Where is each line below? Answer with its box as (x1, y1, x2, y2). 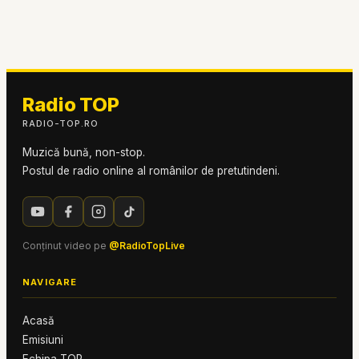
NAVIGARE (22, 276, 78, 288)
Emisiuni (22, 333, 63, 346)
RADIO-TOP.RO (22, 118, 99, 129)
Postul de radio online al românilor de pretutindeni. (22, 164, 280, 177)
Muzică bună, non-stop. (22, 146, 145, 159)
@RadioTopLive (109, 240, 185, 252)
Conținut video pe (22, 240, 107, 252)
